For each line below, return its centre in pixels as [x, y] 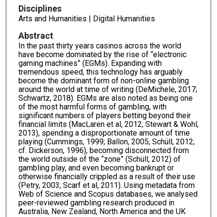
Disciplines [40, 9]
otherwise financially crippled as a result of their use [107, 177]
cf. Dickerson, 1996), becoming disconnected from [103, 151]
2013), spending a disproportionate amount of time [104, 133]
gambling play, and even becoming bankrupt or [96, 168]
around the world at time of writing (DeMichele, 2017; [108, 90]
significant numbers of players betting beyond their [104, 116]
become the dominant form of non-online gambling [103, 81]
